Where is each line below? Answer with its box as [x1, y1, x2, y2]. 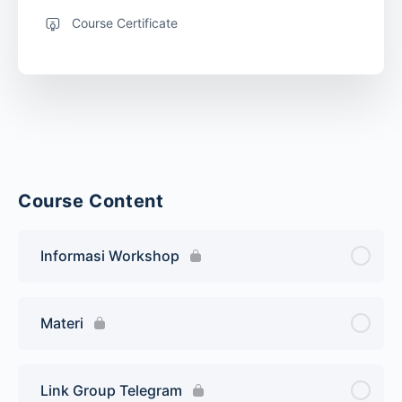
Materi [40, 313, 83, 332]
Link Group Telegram [40, 380, 182, 399]
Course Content [18, 189, 164, 212]
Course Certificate [72, 14, 178, 31]
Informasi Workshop [40, 246, 179, 265]
